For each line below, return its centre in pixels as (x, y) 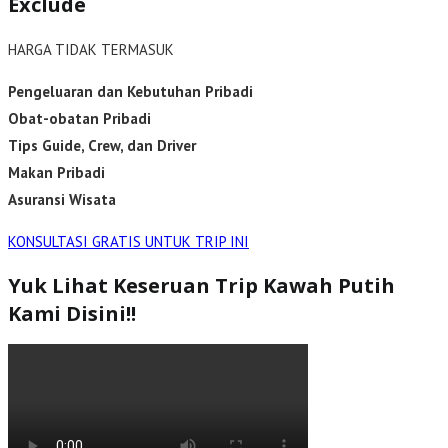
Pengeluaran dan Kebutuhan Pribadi (130, 91)
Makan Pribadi (56, 172)
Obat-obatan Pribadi (79, 118)
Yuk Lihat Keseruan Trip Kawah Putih (201, 285)
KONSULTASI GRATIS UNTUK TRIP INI (128, 241)
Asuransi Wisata (62, 199)
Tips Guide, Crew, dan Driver (102, 145)
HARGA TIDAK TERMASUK (91, 49)
